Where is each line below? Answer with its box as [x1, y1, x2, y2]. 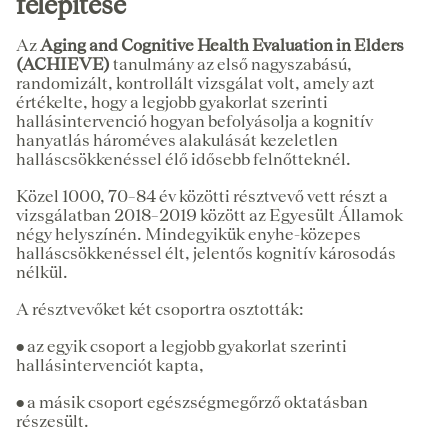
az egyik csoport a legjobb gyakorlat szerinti [27, 336, 347, 356]
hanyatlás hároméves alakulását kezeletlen [16, 130, 338, 150]
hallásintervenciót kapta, [16, 355, 204, 375]
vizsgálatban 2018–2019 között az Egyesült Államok [16, 205, 403, 225]
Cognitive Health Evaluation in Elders [121, 35, 404, 55]
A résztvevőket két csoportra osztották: [16, 299, 304, 319]
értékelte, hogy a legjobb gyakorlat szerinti [16, 92, 328, 112]
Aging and [40, 35, 118, 55]
